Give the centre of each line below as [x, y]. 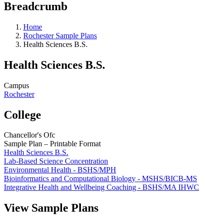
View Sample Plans [51, 208]
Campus [16, 85]
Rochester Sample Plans [60, 35]
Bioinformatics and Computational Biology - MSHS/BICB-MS [101, 179]
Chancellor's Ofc [30, 135]
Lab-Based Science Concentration [56, 161]
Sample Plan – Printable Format [52, 144]
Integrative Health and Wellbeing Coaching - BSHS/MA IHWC [101, 187]
